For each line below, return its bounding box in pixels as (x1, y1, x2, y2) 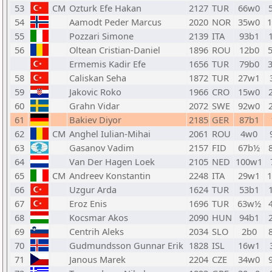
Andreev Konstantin (69, 169, 151, 182)
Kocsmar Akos (69, 211, 128, 223)
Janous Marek (69, 253, 126, 265)
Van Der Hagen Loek (69, 155, 155, 168)
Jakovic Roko (69, 86, 121, 98)
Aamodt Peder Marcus (69, 16, 161, 28)
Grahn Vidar (69, 100, 120, 112)
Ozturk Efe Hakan (69, 2, 141, 14)
